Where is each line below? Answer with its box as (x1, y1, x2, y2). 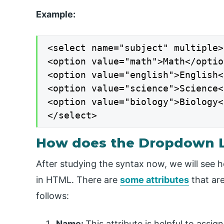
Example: (36, 9, 75, 20)
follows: (36, 190, 69, 201)
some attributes (120, 174, 189, 185)
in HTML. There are (36, 174, 120, 185)
